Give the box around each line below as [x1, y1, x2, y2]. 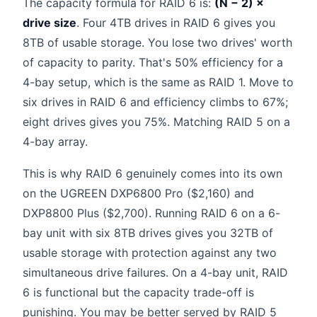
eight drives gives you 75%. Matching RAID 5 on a [23, 114, 290, 129]
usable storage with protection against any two [23, 246, 277, 260]
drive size [23, 15, 76, 30]
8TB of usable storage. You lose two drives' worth [23, 35, 292, 50]
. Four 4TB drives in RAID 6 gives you [76, 15, 275, 30]
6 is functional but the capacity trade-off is [23, 285, 254, 300]
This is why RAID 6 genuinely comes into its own [23, 166, 282, 181]
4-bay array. [23, 134, 88, 149]
